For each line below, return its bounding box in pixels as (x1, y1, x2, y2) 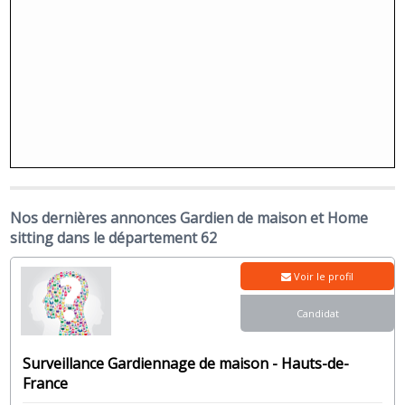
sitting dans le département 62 (10, 228, 218, 249)
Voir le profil (291, 269, 354, 284)
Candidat (296, 306, 339, 321)
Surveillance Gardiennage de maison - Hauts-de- (23, 353, 350, 373)
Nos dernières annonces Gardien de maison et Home (10, 208, 369, 229)
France (23, 372, 69, 393)
